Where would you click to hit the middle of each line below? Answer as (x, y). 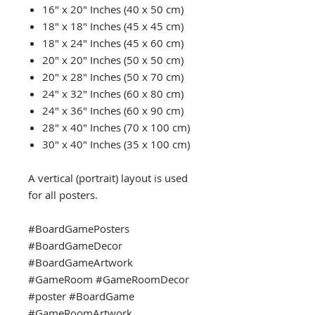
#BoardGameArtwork (81, 262)
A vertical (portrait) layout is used (108, 178)
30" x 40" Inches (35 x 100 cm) (116, 144)
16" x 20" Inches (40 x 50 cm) (113, 9)
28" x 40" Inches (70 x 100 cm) (116, 127)
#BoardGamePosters (79, 228)
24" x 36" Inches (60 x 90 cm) (113, 110)
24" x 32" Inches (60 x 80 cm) (113, 93)
